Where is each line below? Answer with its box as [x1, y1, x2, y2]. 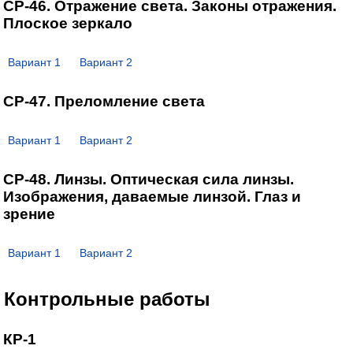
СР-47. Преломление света [2, 92, 205, 110]
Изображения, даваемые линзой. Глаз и [2, 188, 301, 205]
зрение [2, 205, 55, 222]
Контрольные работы [3, 288, 210, 310]
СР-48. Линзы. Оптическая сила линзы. [2, 170, 294, 188]
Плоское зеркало [2, 14, 132, 32]
